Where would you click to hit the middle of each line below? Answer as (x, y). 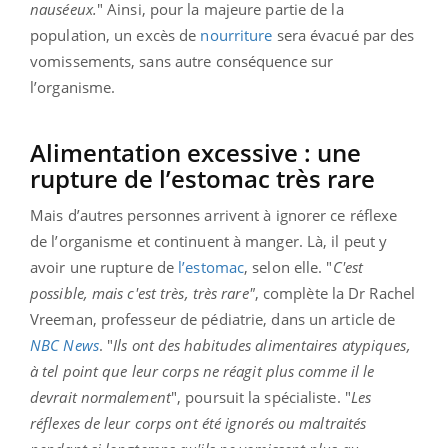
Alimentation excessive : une (195, 152)
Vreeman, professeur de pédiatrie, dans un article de (213, 318)
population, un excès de (115, 34)
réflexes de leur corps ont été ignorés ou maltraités (198, 422)
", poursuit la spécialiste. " (260, 396)
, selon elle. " (288, 266)
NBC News (64, 344)
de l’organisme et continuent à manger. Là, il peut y (209, 240)
